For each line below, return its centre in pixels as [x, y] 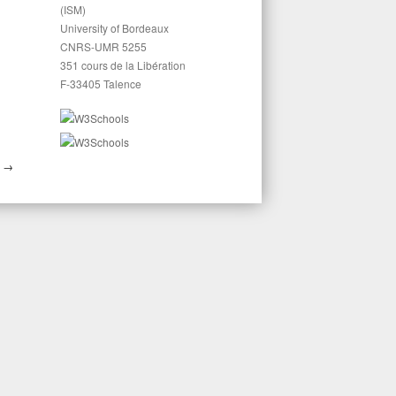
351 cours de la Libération [122, 65]
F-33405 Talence [100, 84]
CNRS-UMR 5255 [103, 47]
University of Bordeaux [114, 28]
